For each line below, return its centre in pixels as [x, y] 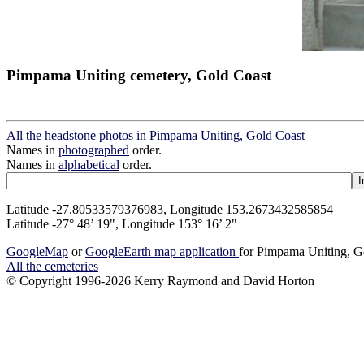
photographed [94, 150]
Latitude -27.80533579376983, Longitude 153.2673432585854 [170, 210]
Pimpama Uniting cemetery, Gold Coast [139, 75]
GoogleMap [37, 252]
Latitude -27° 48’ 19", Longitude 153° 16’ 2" [122, 224]
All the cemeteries [52, 266]
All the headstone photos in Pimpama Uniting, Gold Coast [156, 136]
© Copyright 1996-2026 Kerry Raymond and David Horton [160, 281]
